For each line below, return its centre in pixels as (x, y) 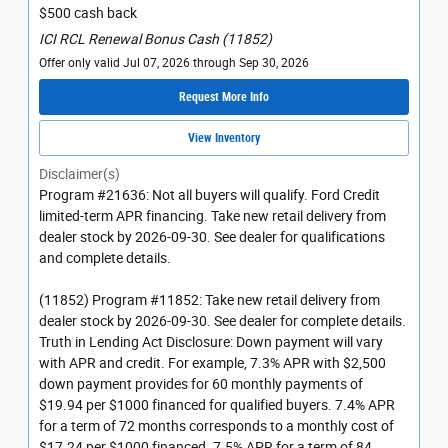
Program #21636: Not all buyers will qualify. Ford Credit (209, 195)
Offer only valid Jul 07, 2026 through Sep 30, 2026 (174, 62)
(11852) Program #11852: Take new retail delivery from (209, 300)
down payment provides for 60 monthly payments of (201, 384)
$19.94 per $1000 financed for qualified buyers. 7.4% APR (217, 405)
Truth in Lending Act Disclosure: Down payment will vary (211, 342)
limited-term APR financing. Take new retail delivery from (212, 216)
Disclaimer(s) (79, 174)
